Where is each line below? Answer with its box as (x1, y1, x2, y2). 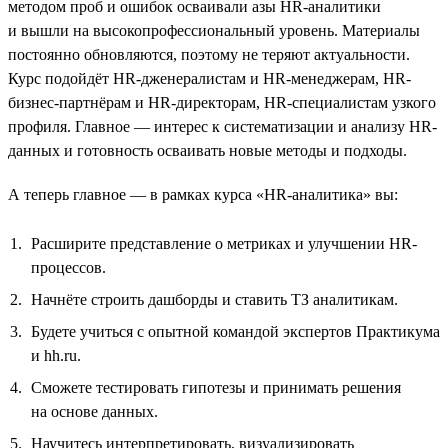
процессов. (31, 258, 106, 276)
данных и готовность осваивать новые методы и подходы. (8, 141, 407, 159)
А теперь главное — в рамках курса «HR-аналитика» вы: (8, 185, 398, 203)
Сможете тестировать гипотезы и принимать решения (31, 378, 401, 396)
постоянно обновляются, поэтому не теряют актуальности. (8, 45, 410, 63)
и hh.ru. (31, 346, 81, 364)
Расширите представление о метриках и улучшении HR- (31, 234, 417, 252)
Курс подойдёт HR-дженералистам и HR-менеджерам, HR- (8, 69, 411, 87)
